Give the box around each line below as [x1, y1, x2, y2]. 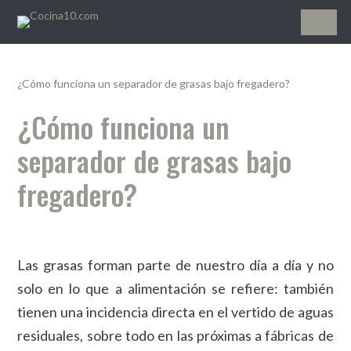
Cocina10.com [17, 28, 226, 67]
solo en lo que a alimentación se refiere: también [17, 280, 334, 297]
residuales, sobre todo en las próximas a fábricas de [17, 327, 334, 344]
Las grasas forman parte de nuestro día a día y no [17, 256, 334, 273]
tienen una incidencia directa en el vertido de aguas [17, 303, 334, 320]
